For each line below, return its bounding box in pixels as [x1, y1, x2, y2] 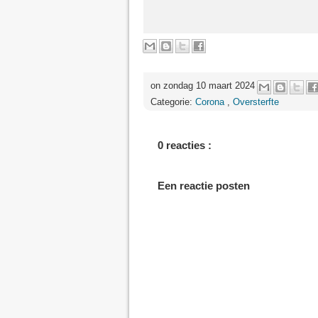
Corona [195, 97, 227, 107]
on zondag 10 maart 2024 [150, 79, 258, 91]
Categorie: [150, 97, 195, 107]
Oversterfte [233, 97, 279, 107]
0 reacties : [158, 139, 212, 151]
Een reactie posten [158, 179, 250, 192]
